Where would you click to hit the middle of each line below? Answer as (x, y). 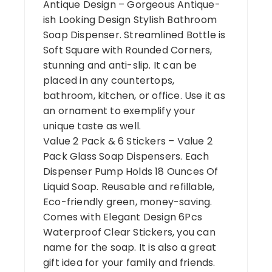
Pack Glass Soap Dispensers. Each (126, 156)
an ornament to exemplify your (119, 110)
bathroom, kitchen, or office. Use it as (134, 95)
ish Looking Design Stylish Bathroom (130, 19)
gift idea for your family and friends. (129, 262)
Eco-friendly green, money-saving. (128, 202)
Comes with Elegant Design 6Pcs (123, 217)
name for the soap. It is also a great (130, 247)
